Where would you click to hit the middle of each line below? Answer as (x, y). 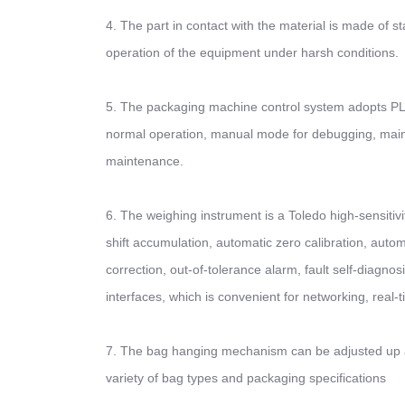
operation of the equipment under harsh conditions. (252, 52)
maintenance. (145, 161)
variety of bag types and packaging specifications (246, 378)
